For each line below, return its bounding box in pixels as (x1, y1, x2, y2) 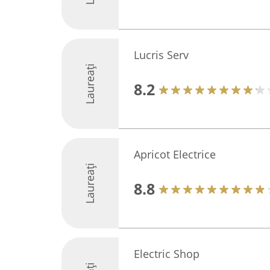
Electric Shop (134, 246, 199, 261)
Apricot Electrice (134, 147, 216, 162)
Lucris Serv (134, 48, 189, 62)
